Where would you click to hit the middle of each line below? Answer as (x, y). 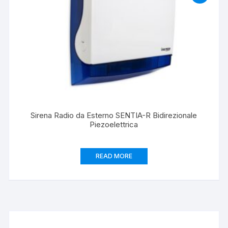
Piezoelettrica (114, 125)
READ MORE (114, 156)
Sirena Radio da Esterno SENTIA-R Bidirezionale (114, 116)
